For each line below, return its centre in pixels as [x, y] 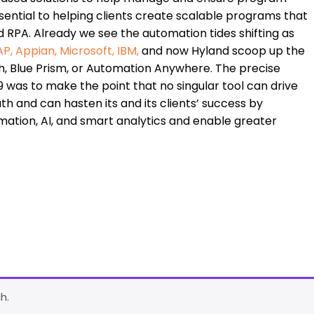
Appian [35, 51]
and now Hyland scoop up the [222, 51]
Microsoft [86, 51]
